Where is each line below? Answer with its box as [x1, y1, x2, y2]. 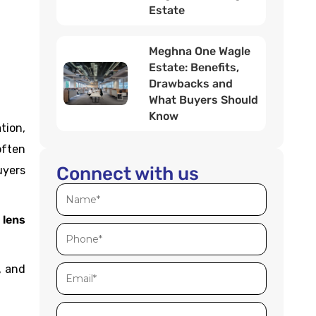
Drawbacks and [149, 77, 233, 90]
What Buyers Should [149, 93, 259, 107]
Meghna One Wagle [149, 44, 251, 58]
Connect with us [56, 163, 200, 185]
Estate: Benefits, [149, 61, 240, 74]
